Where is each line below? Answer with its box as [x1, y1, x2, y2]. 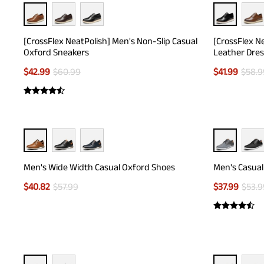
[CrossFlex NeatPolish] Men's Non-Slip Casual [24, 36, 197, 46]
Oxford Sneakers [24, 47, 89, 57]
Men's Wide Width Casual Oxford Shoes [24, 162, 175, 172]
